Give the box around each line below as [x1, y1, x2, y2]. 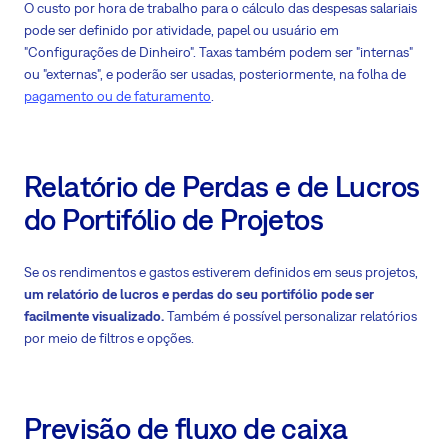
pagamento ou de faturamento [24, 88, 211, 104]
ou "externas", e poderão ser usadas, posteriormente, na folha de [24, 66, 406, 82]
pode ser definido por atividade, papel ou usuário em [24, 22, 339, 38]
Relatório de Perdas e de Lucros [24, 168, 420, 203]
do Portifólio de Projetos [24, 201, 323, 236]
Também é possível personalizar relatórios [164, 307, 417, 324]
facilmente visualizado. [24, 307, 164, 324]
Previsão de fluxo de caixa [24, 410, 348, 445]
